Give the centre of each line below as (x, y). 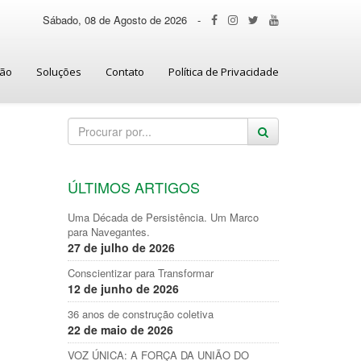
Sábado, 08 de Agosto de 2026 (115, 20)
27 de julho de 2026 (121, 247)
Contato (125, 72)
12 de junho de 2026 (123, 288)
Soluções (59, 72)
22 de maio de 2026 (120, 330)
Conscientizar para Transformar (140, 273)
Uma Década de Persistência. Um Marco (163, 217)
